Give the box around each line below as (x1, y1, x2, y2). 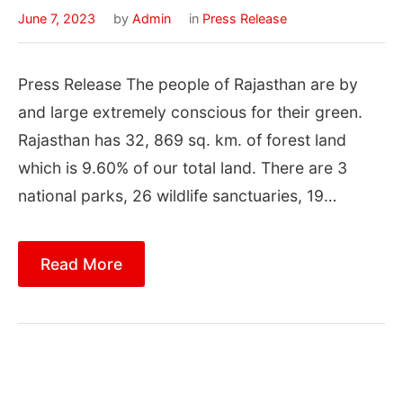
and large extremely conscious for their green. (18, 102, 363, 121)
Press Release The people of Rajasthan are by (18, 74, 358, 94)
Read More (40, 254, 122, 273)
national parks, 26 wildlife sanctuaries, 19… (18, 185, 336, 205)
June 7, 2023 (18, 10, 95, 26)
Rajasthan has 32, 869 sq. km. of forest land (18, 130, 346, 149)
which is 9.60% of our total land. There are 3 (18, 157, 347, 177)
